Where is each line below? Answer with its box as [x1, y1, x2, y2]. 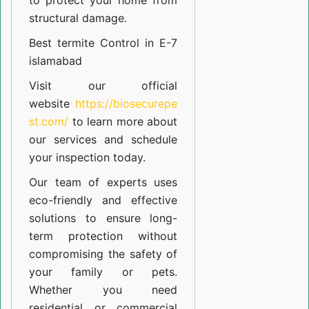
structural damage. [29, 11, 127, 26]
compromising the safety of [29, 247, 178, 261]
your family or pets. [29, 265, 178, 279]
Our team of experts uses [29, 175, 178, 190]
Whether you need [29, 283, 178, 297]
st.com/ [29, 114, 68, 129]
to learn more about [68, 114, 178, 129]
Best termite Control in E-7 [29, 36, 178, 50]
